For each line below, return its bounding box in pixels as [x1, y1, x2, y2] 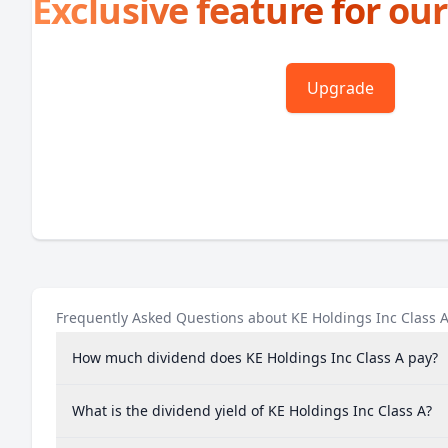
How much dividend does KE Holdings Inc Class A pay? [72, 348, 438, 367]
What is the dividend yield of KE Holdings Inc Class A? [72, 401, 432, 420]
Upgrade [307, 77, 375, 99]
